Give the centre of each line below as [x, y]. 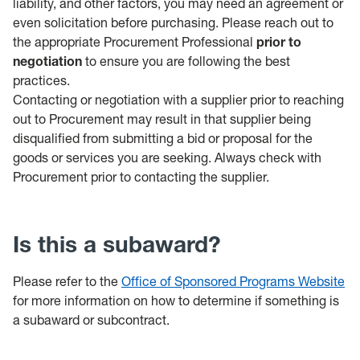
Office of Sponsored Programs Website [233, 281]
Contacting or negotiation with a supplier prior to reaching [178, 100]
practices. [41, 80]
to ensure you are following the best [186, 61]
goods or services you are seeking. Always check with [167, 157]
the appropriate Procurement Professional [135, 42]
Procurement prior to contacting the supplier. [141, 177]
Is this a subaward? [117, 244]
